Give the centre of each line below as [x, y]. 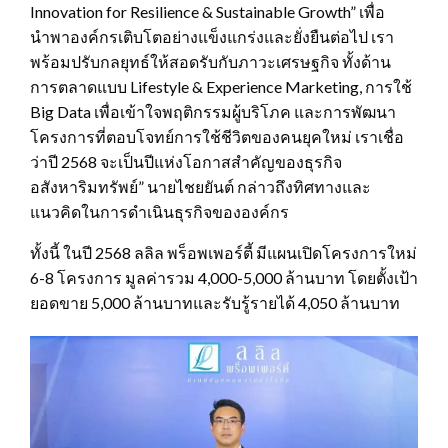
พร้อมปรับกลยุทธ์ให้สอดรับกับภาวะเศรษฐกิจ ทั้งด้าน [210, 62]
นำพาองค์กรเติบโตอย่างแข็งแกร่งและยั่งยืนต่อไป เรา [212, 37]
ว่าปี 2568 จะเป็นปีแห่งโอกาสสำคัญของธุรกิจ [186, 162]
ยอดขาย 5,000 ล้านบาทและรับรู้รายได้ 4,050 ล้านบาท [215, 303]
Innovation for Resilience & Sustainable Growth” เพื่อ [207, 12]
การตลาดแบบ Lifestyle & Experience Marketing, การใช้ [221, 87]
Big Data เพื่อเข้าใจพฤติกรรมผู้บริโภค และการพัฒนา [213, 112]
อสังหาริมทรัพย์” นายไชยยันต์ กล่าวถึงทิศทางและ [200, 187]
